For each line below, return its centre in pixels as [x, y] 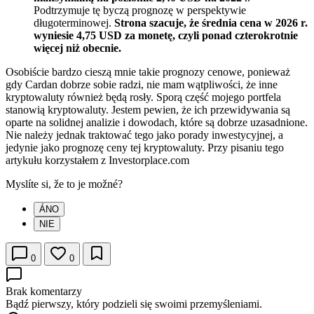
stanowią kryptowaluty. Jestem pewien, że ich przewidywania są [148, 110]
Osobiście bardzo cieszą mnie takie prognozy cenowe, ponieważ [148, 72]
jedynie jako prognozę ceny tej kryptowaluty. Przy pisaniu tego [145, 148]
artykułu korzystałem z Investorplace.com [97, 161]
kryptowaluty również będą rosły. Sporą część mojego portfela [143, 97]
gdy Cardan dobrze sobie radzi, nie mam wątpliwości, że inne [142, 85]
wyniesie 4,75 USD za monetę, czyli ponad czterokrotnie [166, 36]
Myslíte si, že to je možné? [64, 184]
